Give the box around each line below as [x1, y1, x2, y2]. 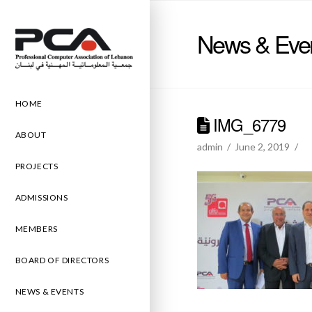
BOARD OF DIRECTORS [15, 254, 109, 265]
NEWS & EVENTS [15, 286, 84, 297]
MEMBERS [15, 223, 58, 234]
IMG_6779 [208, 112, 286, 136]
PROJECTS [15, 160, 58, 171]
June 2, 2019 [235, 140, 290, 153]
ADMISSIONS [15, 192, 68, 203]
